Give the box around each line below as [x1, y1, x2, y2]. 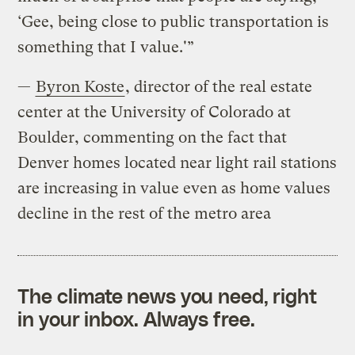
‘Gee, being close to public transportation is [17, 12, 330, 31]
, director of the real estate [125, 77, 313, 96]
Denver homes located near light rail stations [17, 153, 338, 172]
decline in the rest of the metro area [17, 204, 272, 223]
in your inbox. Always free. [17, 306, 255, 330]
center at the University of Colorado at [17, 102, 292, 121]
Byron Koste [36, 77, 125, 96]
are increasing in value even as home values [17, 178, 331, 197]
